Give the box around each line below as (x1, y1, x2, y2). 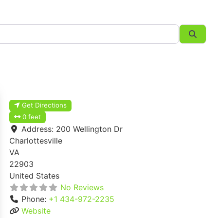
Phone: (21, 194, 49, 204)
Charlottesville (9, 136, 62, 146)
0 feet (22, 113, 41, 121)
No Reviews (60, 182, 104, 193)
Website (21, 206, 51, 216)
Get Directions (22, 101, 67, 109)
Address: (21, 124, 56, 134)
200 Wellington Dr (56, 124, 123, 134)
